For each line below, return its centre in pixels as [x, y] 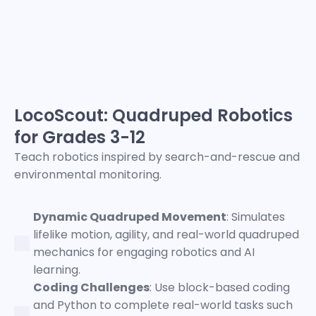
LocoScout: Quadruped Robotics [153, 115]
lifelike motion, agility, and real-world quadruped [166, 234]
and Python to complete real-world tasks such [163, 305]
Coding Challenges [91, 287]
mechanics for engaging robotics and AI [144, 252]
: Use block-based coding [220, 287]
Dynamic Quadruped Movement [130, 217]
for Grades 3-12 [80, 137]
